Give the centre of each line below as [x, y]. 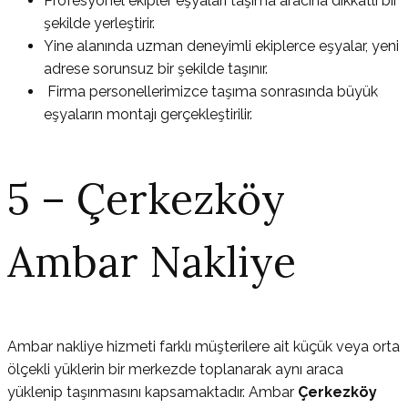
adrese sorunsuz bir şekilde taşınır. [156, 69]
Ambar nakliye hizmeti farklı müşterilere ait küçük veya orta [204, 347]
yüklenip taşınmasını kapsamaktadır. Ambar [153, 393]
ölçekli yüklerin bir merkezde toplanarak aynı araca [175, 370]
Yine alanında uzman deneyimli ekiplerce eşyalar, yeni [221, 46]
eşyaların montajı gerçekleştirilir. [148, 115]
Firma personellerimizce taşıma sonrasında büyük [211, 92]
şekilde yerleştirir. [99, 24]
